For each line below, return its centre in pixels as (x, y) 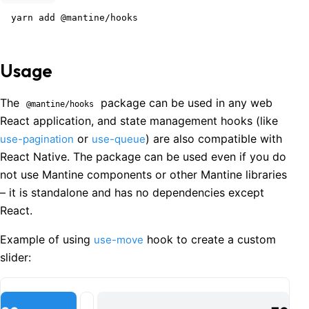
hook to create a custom (210, 240)
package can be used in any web (185, 103)
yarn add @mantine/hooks (74, 17)
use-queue (119, 139)
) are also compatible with (214, 139)
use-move (119, 240)
